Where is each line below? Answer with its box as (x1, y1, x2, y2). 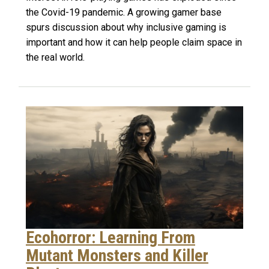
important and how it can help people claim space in (26, 36, 242, 48)
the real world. (26, 51, 85, 63)
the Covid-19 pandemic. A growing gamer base (26, 6, 222, 18)
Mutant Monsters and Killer (26, 245, 208, 265)
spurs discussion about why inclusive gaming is (26, 21, 226, 33)
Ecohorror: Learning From (26, 227, 195, 247)
